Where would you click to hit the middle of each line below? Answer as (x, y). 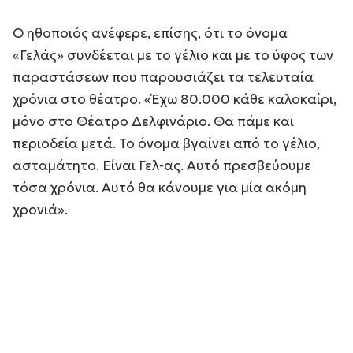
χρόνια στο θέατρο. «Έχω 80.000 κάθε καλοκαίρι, (175, 99)
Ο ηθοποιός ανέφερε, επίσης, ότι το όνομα (150, 33)
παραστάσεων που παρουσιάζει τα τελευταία (163, 77)
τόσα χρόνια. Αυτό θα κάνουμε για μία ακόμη (160, 187)
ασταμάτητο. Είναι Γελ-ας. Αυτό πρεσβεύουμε (162, 165)
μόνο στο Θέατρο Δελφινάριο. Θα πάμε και (153, 121)
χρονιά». (40, 209)
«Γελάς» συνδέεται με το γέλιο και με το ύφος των (173, 55)
